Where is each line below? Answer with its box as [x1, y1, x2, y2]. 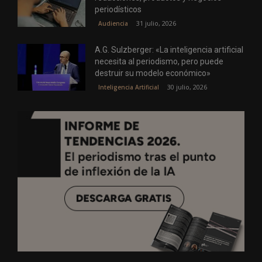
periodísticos [95, 4, 142, 14]
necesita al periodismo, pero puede [95, 56, 224, 66]
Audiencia [98, 19, 129, 27]
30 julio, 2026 [167, 82, 208, 91]
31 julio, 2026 [136, 18, 177, 27]
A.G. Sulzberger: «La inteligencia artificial [95, 44, 244, 54]
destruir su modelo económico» [95, 68, 211, 78]
